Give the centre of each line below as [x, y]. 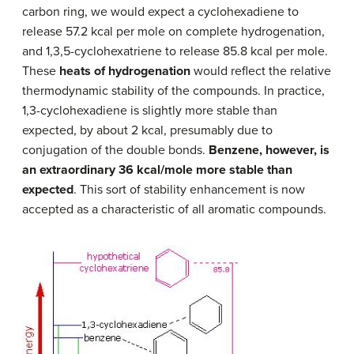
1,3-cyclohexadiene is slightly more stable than [150, 110]
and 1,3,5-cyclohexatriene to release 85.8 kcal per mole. [175, 51]
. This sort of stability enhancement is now [189, 189]
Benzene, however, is [269, 150]
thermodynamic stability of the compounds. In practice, [173, 90]
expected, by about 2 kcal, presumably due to [147, 130]
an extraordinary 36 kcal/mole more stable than [157, 169]
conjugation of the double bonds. [115, 150]
